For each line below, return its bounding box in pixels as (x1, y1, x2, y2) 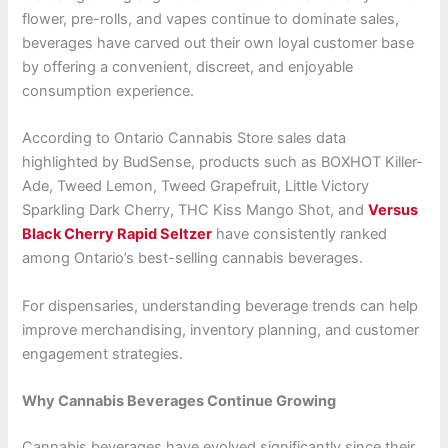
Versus (368, 201, 419, 220)
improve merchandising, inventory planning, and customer (22, 320, 420, 339)
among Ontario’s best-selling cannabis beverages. (22, 249, 364, 268)
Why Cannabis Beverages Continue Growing (22, 391, 337, 410)
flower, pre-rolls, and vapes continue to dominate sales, (22, 9, 400, 28)
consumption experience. (22, 81, 195, 100)
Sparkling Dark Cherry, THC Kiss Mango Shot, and (22, 201, 369, 220)
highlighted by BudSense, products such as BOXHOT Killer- (22, 153, 424, 172)
